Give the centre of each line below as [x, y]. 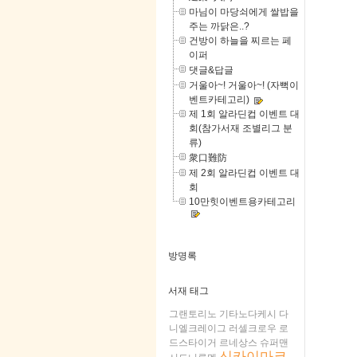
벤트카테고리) [219, 100]
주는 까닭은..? [219, 27]
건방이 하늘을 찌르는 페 [240, 41]
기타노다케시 [248, 314]
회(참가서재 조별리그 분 [241, 129]
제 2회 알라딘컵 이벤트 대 [244, 173]
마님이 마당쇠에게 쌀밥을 [244, 12]
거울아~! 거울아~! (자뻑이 [244, 86]
